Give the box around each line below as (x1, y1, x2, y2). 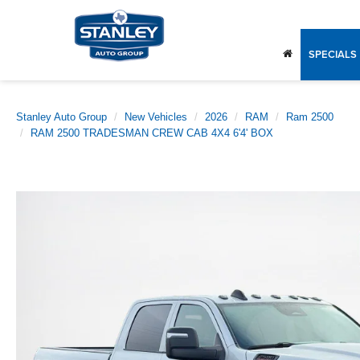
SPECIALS (309, 47, 357, 63)
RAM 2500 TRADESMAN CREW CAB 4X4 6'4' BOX (31, 127, 273, 139)
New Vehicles (125, 111, 187, 123)
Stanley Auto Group (16, 111, 107, 123)
